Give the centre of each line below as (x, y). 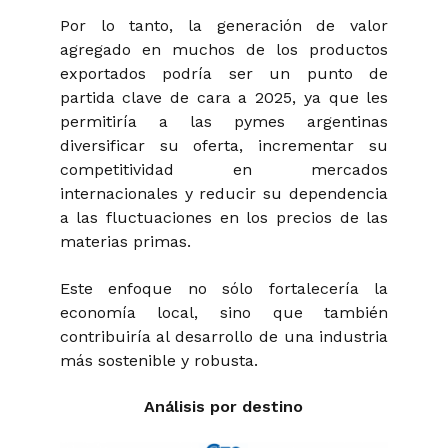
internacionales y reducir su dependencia (224, 194)
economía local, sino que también (224, 312)
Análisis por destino (224, 407)
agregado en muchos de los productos (224, 50)
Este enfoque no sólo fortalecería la (224, 288)
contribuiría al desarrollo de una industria (224, 336)
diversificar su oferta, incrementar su (224, 146)
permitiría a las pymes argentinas (224, 122)
